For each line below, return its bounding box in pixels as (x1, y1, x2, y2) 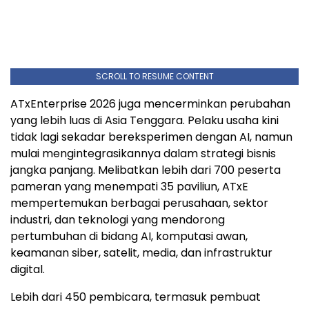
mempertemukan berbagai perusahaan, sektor (10, 195, 268, 211)
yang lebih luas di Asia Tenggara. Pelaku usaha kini (10, 112, 279, 128)
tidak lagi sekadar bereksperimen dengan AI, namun (10, 128, 292, 145)
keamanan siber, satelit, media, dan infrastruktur (10, 244, 272, 261)
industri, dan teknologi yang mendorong (10, 211, 225, 228)
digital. (10, 261, 45, 277)
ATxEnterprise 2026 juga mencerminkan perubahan (10, 95, 290, 112)
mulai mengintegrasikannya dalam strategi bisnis (10, 145, 276, 161)
